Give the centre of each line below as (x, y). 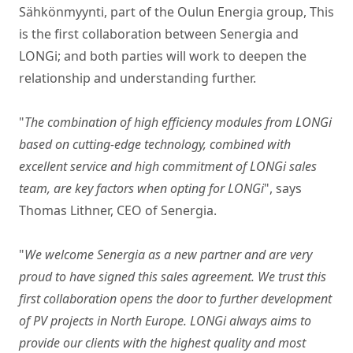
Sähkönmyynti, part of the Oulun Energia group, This (176, 12)
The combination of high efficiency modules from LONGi (178, 122)
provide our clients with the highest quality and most (162, 343)
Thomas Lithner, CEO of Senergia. (118, 210)
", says (283, 188)
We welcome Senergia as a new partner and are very (168, 255)
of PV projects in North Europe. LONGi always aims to (165, 321)
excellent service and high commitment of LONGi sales (168, 166)
